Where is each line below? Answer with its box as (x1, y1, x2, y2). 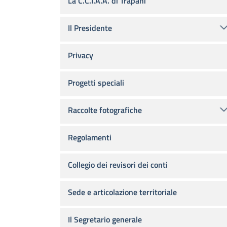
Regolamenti (68, 131, 111, 143)
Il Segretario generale (68, 213, 142, 225)
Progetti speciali (68, 77, 124, 89)
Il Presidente (68, 22, 112, 34)
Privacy (68, 49, 93, 61)
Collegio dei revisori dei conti (68, 159, 168, 171)
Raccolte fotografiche (68, 104, 142, 116)
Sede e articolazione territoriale (68, 186, 177, 198)
